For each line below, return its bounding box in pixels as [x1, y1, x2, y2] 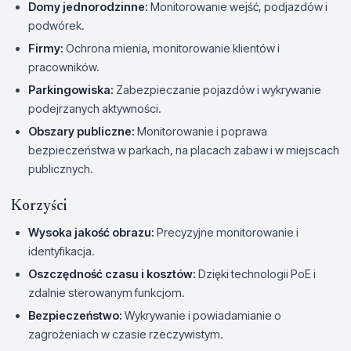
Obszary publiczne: [28, 125, 135, 139]
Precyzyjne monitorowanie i [154, 226, 299, 240]
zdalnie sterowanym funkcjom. [28, 286, 185, 300]
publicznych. [28, 162, 93, 176]
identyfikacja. [28, 244, 95, 259]
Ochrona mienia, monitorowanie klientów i [63, 42, 280, 56]
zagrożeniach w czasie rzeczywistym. [28, 327, 223, 342]
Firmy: [28, 42, 63, 56]
